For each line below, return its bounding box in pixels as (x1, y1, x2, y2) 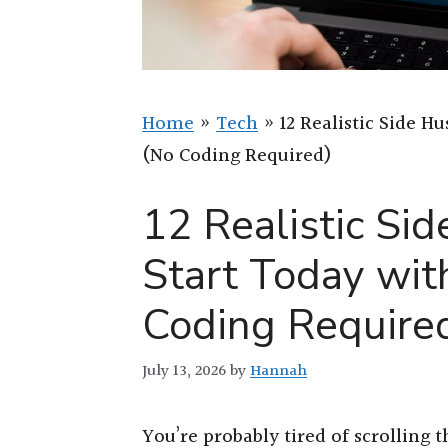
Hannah (250, 357, 307, 384)
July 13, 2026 (142, 357, 226, 384)
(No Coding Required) (142, 141, 332, 171)
